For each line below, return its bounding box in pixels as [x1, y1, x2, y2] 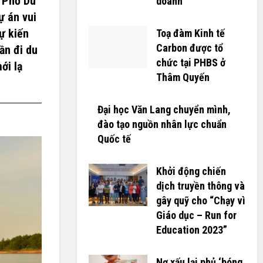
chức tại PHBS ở [156, 56, 225, 69]
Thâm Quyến [156, 71, 210, 83]
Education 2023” [156, 224, 227, 236]
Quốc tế [97, 133, 131, 145]
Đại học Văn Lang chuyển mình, [97, 103, 231, 116]
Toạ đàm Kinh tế [156, 27, 225, 39]
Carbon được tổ [156, 42, 223, 54]
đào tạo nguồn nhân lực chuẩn [97, 118, 227, 130]
